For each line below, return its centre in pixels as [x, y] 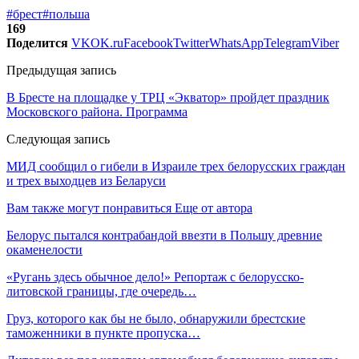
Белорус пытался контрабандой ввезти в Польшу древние [164, 235]
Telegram [287, 42]
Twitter [191, 42]
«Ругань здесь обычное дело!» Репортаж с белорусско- [155, 276]
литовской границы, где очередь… [101, 291]
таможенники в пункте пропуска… [103, 333]
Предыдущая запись [61, 70]
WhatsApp [236, 42]
